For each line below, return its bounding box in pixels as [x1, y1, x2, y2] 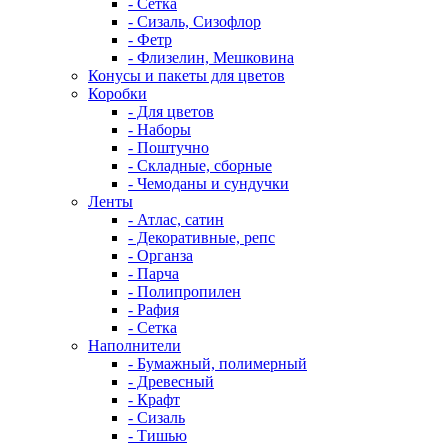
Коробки [88, 85, 147, 102]
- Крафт [128, 391, 180, 408]
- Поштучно [128, 139, 209, 156]
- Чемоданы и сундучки [128, 175, 289, 192]
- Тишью [128, 427, 187, 444]
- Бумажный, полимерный [128, 355, 307, 372]
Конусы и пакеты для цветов [88, 67, 285, 84]
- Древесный [128, 373, 214, 390]
